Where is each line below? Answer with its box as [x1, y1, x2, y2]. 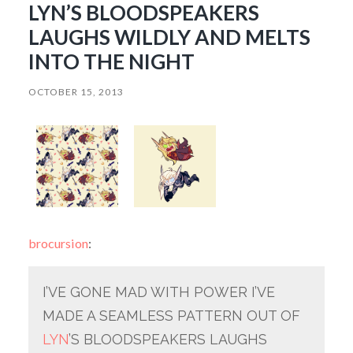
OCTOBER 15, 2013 [28, 85, 124, 98]
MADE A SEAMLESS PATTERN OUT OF [42, 307, 300, 324]
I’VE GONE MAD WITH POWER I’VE [42, 283, 275, 300]
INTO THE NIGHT [28, 48, 195, 74]
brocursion [28, 235, 88, 251]
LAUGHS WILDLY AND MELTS [28, 24, 310, 50]
